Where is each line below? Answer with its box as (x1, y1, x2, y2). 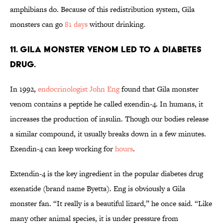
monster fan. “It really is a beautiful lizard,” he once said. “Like (10, 198, 212, 209)
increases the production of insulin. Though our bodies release (10, 113, 209, 124)
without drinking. (88, 19, 145, 30)
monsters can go (10, 19, 65, 30)
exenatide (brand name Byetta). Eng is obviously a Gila (10, 183, 185, 194)
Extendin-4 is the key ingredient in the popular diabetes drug (10, 168, 203, 179)
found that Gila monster (119, 84, 199, 95)
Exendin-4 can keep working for (10, 143, 115, 154)
